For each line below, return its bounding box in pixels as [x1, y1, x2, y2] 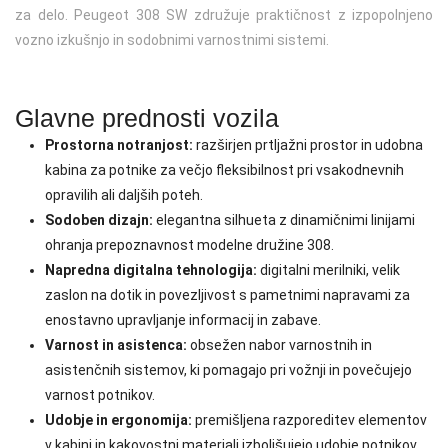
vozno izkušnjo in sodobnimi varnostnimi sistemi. [15, 32, 329, 48]
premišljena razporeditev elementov [192, 412, 427, 428]
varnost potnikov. [45, 387, 155, 403]
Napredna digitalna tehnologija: [45, 262, 257, 278]
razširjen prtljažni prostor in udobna [193, 137, 423, 153]
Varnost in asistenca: [45, 337, 187, 353]
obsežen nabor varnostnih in [187, 337, 372, 353]
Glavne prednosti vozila [15, 104, 279, 132]
